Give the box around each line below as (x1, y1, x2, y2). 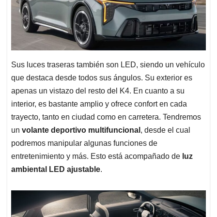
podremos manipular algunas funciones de (11, 139, 157, 147)
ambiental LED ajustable (11, 165, 100, 173)
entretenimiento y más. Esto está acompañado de (11, 152, 182, 160)
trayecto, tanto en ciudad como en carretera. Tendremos (11, 112, 201, 121)
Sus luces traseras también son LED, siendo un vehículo (11, 60, 205, 69)
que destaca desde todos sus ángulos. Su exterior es (11, 73, 192, 82)
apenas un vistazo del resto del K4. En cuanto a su (11, 86, 185, 95)
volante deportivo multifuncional (22, 125, 140, 134)
